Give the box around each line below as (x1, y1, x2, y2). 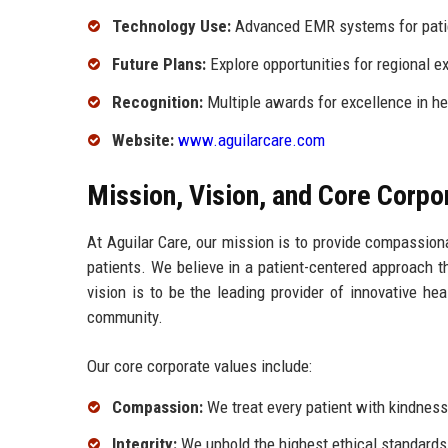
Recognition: (112, 91, 203, 112)
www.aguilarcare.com (178, 129, 325, 150)
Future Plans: (112, 54, 206, 75)
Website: (112, 129, 174, 150)
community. (87, 306, 163, 327)
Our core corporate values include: (87, 355, 312, 376)
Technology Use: (112, 16, 231, 37)
